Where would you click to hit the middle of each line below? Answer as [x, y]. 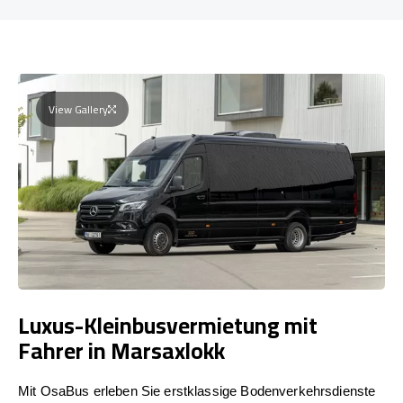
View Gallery [78, 109]
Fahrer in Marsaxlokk [121, 350]
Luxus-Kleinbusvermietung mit [168, 325]
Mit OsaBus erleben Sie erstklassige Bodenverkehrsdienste [197, 390]
